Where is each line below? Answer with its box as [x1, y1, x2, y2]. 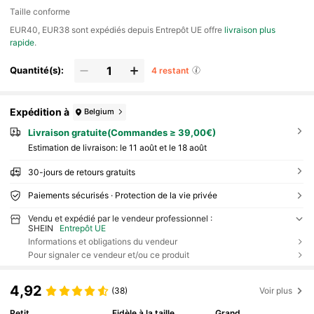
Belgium [84, 107, 115, 117]
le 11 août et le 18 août [119, 142, 207, 153]
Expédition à [10, 106, 70, 118]
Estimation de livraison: [27, 142, 120, 153]
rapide [10, 36, 35, 48]
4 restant [151, 64, 189, 76]
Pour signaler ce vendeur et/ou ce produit [27, 250, 189, 261]
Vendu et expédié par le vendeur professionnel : [27, 213, 212, 224]
